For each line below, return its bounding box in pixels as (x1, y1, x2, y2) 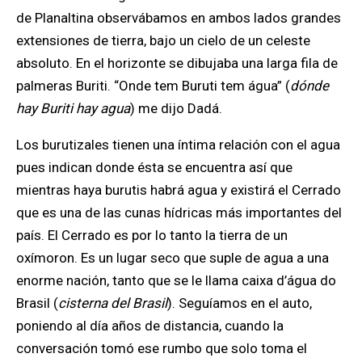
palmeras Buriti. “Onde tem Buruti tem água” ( (16, 78, 290, 95)
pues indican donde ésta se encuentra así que (16, 159, 293, 176)
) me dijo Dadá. (130, 100, 222, 117)
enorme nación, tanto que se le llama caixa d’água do (16, 272, 336, 289)
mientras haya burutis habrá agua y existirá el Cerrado (16, 182, 341, 199)
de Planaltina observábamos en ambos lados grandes (16, 10, 341, 27)
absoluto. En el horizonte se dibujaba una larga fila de (16, 55, 338, 72)
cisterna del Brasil (58, 295, 167, 312)
